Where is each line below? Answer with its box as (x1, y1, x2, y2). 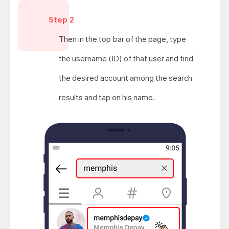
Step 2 (49, 14, 75, 25)
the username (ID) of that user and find (59, 53, 194, 63)
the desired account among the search (59, 73, 193, 83)
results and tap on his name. (59, 92, 155, 102)
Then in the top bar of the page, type (59, 34, 187, 44)
